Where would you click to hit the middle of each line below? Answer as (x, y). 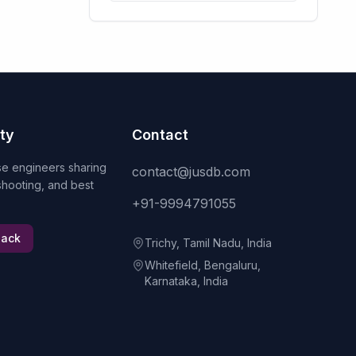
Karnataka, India (187, 281)
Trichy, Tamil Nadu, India (209, 243)
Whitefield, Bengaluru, (203, 265)
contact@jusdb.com (192, 172)
